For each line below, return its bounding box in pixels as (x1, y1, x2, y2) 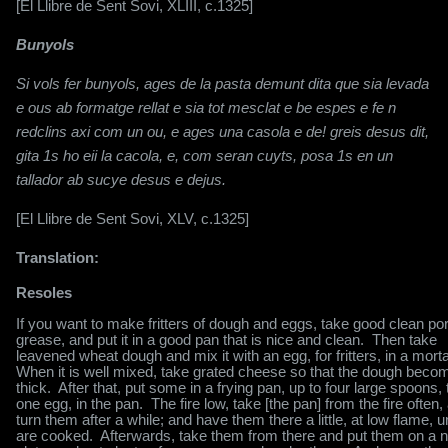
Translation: (16, 249, 99, 267)
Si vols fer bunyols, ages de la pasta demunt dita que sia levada (16, 75, 429, 93)
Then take (372, 331, 437, 349)
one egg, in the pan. (16, 395, 143, 413)
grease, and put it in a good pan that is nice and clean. (16, 331, 364, 349)
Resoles (16, 284, 72, 302)
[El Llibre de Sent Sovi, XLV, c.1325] (16, 210, 249, 228)
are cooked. (16, 427, 93, 445)
